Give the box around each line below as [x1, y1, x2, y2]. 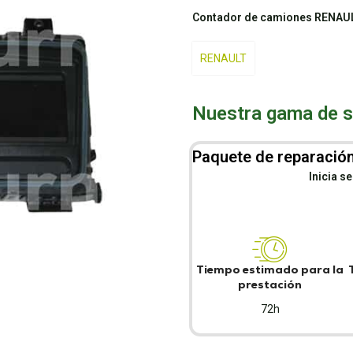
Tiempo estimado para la [196, 262, 344, 277]
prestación [238, 277, 303, 292]
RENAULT [200, 52, 247, 65]
